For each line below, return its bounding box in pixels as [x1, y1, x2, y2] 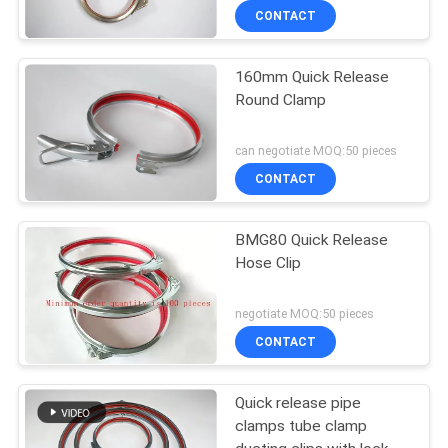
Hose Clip [235, 254, 302, 273]
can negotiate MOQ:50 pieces [235, 142, 398, 158]
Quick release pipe [235, 393, 362, 412]
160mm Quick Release [235, 68, 390, 87]
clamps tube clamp [235, 416, 368, 435]
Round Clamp [235, 91, 327, 110]
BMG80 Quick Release [235, 231, 389, 250]
